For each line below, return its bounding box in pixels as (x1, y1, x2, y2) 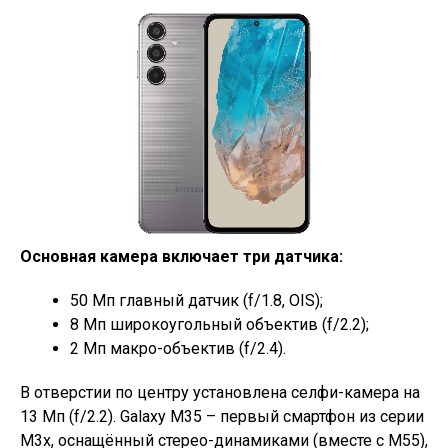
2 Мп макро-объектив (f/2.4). (70, 339, 286, 359)
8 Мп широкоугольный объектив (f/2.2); (70, 315, 369, 335)
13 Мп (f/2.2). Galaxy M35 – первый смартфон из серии (20, 407, 424, 427)
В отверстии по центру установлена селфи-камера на (20, 383, 420, 403)
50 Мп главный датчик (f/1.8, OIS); (70, 291, 323, 311)
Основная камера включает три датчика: (20, 247, 343, 267)
